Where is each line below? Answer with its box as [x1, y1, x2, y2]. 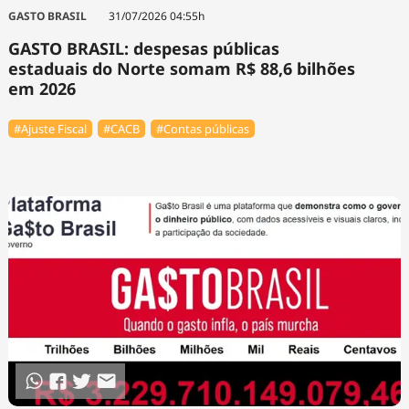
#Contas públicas [156, 120, 250, 137]
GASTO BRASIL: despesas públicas [7, 37, 279, 60]
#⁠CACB [103, 120, 140, 137]
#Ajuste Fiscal [13, 120, 87, 137]
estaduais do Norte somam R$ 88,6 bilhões [7, 58, 355, 80]
